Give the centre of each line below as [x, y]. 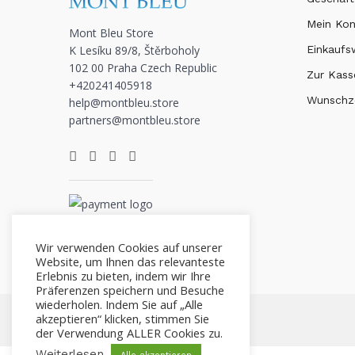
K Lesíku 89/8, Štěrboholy [134, 50]
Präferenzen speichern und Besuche [130, 290]
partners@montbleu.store [135, 120]
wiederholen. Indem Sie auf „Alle [119, 304]
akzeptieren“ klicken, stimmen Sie [122, 319]
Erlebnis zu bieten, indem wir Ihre [123, 276]
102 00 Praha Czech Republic [143, 67]
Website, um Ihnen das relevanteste [130, 261]
